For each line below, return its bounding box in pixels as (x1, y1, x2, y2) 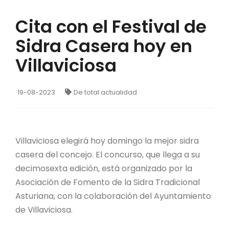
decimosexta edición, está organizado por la (15, 162, 192, 174)
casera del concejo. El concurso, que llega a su (15, 148, 200, 161)
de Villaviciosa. (15, 203, 73, 216)
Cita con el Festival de (15, 14, 207, 39)
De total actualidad (74, 87, 137, 97)
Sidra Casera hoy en (15, 33, 192, 58)
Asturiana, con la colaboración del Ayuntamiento (15, 190, 211, 202)
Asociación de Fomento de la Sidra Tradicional (15, 176, 200, 188)
